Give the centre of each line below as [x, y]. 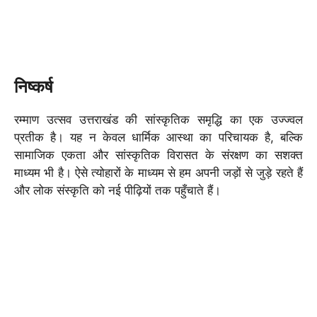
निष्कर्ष [34, 86]
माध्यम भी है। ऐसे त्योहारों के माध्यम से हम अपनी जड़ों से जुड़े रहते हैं [158, 172]
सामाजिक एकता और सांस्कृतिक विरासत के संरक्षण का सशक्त [158, 155]
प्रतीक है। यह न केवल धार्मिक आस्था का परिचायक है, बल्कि [158, 137]
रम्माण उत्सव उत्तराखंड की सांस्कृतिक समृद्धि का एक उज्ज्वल [158, 119]
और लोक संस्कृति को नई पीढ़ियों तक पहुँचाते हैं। [117, 190]
